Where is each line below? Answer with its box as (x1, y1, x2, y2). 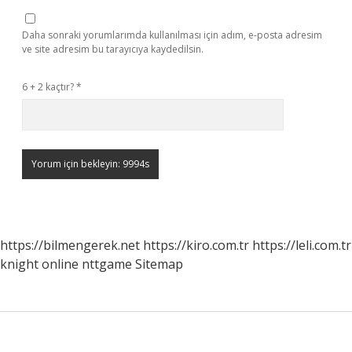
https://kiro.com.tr (143, 236, 249, 254)
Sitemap (135, 255, 183, 273)
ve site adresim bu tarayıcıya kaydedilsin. (22, 42, 203, 56)
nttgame (82, 255, 132, 273)
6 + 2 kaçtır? (22, 80, 76, 93)
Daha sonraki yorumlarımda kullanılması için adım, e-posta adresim (22, 28, 322, 42)
